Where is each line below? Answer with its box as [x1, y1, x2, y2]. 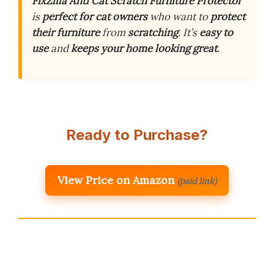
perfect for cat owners [42, 10, 147, 23]
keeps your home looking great [71, 42, 217, 55]
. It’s [178, 26, 199, 39]
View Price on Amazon [57, 173, 174, 188]
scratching [128, 26, 178, 39]
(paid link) [177, 176, 217, 187]
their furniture [32, 26, 100, 39]
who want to [147, 10, 210, 23]
